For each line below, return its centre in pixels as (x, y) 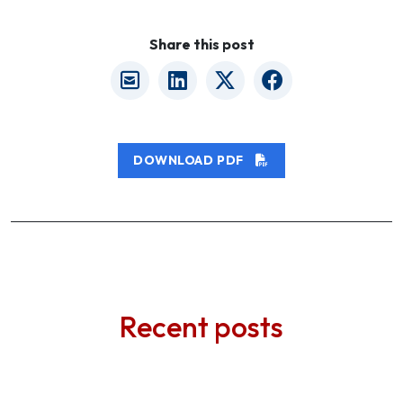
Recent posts (201, 326)
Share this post (201, 44)
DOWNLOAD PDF (190, 160)
